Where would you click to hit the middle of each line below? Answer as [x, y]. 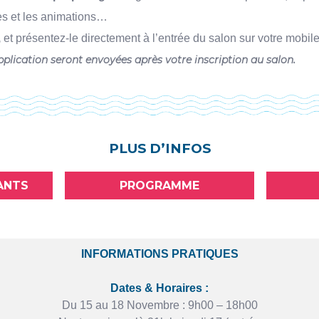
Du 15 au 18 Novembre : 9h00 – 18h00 [159, 305]
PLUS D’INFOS [159, 148]
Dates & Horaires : [159, 288]
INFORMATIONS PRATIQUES [159, 254]
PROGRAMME [159, 186]
